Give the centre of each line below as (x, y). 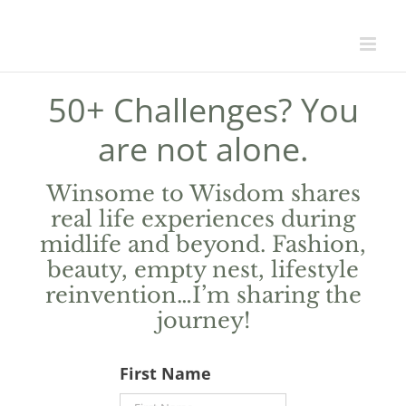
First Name (165, 373)
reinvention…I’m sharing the (203, 295)
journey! (203, 321)
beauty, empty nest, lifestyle (203, 270)
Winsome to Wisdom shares (203, 194)
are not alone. (203, 149)
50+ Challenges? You (203, 110)
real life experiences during (203, 219)
